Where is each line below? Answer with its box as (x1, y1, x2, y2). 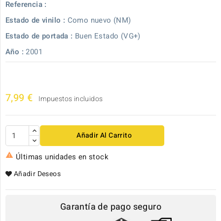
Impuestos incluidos (38, 94, 103, 104)
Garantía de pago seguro (60, 200, 162, 214)
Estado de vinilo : (5, 15, 66, 26)
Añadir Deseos (13, 169, 61, 180)
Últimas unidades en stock (16, 151, 109, 162)
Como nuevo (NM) (67, 15, 131, 26)
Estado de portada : (5, 31, 73, 41)
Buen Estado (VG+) (75, 31, 141, 41)
